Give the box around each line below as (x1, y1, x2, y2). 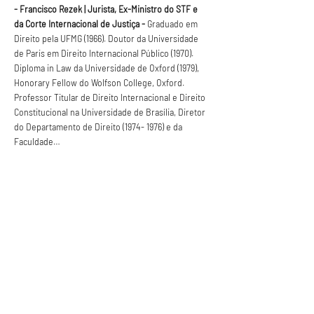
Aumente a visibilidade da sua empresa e (14, 243, 188, 256)
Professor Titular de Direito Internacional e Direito (14, 91, 207, 103)
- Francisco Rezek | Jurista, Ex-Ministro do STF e (14, 3, 200, 15)
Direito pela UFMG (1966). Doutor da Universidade (14, 32, 200, 44)
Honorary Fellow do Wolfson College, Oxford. (14, 76, 186, 88)
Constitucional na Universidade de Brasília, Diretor (14, 106, 207, 118)
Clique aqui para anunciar (34, 274, 130, 286)
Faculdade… (14, 135, 60, 147)
